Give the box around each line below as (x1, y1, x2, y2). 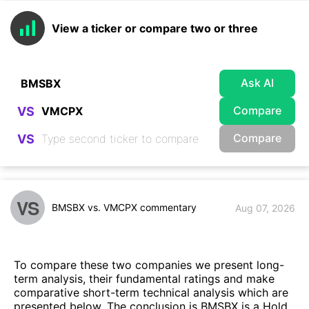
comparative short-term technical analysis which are (14, 286, 288, 300)
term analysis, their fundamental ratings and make (14, 272, 275, 286)
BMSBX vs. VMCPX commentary (52, 201, 197, 213)
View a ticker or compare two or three (52, 21, 258, 35)
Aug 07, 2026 (235, 201, 295, 214)
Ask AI (241, 75, 274, 90)
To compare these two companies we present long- (14, 258, 284, 272)
